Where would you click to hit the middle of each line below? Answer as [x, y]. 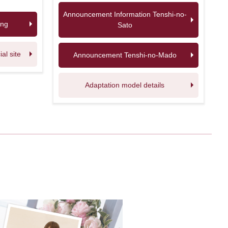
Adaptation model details [125, 85]
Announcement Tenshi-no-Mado [125, 55]
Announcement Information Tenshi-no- [125, 14]
